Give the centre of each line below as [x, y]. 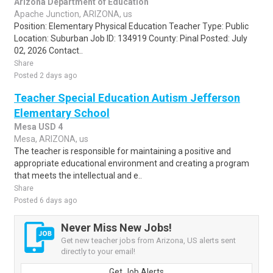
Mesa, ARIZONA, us [51, 139]
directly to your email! [98, 251]
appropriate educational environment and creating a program [132, 163]
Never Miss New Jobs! [116, 228]
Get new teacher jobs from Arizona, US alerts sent [148, 240]
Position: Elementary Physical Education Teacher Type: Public [131, 26]
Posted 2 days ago [45, 76]
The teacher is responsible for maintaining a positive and [122, 151]
